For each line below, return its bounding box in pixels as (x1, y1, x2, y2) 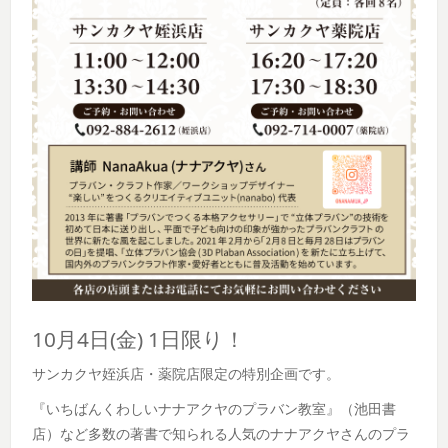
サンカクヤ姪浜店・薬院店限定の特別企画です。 (32, 364, 341, 384)
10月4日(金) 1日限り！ (32, 324, 246, 353)
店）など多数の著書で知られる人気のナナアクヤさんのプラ (32, 424, 411, 444)
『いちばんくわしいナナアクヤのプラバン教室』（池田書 (32, 399, 397, 419)
